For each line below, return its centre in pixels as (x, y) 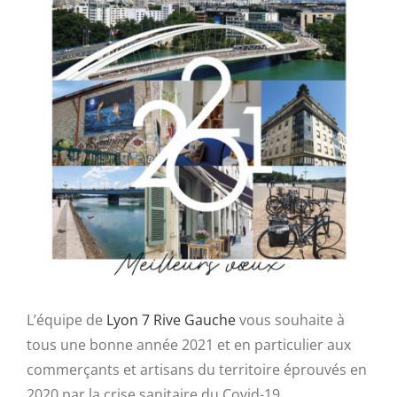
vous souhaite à (290, 320)
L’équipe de (66, 320)
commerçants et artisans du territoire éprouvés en (197, 370)
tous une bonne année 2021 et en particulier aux (189, 345)
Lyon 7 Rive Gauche (171, 320)
